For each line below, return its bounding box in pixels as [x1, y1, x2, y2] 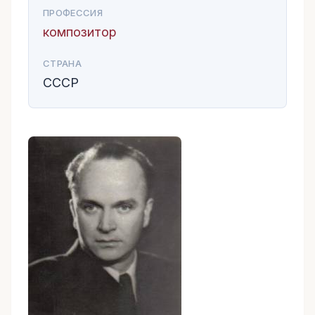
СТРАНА [43, 58, 82, 69]
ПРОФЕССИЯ [43, 7, 103, 18]
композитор [43, 25, 117, 39]
